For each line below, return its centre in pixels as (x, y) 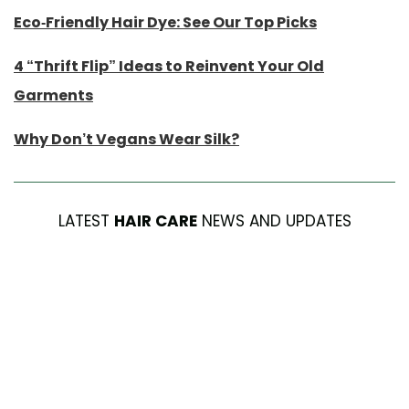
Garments (53, 95)
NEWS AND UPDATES (274, 220)
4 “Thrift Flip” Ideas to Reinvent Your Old (169, 66)
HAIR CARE (155, 220)
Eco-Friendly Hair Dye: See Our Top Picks (165, 22)
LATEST (86, 220)
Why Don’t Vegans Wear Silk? (126, 139)
